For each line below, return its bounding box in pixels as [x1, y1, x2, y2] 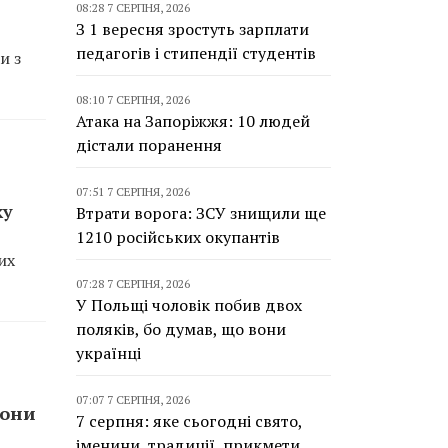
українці [76, 342, 141, 364]
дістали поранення [76, 134, 222, 156]
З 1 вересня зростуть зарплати [76, 18, 309, 40]
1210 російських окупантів [76, 226, 280, 248]
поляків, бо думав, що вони [76, 318, 286, 340]
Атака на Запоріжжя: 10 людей [76, 110, 310, 132]
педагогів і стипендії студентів [76, 42, 316, 64]
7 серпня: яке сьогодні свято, [76, 410, 302, 432]
